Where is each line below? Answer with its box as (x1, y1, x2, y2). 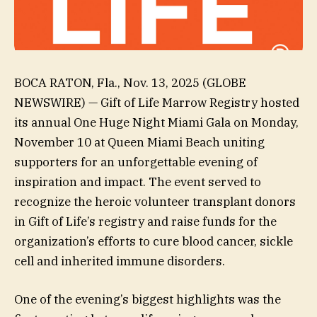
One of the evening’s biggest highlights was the (14, 292, 281, 308)
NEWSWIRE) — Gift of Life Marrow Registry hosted (14, 95, 299, 111)
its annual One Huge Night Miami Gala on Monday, (14, 115, 299, 131)
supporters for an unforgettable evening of (14, 154, 258, 171)
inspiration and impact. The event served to (14, 174, 261, 190)
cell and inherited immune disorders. (14, 253, 228, 270)
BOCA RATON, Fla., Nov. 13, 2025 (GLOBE (14, 75, 246, 91)
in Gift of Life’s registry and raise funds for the (14, 214, 277, 230)
